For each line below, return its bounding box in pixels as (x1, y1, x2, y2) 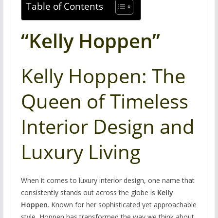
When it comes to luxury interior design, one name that (20, 176, 195, 185)
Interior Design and (20, 113, 195, 140)
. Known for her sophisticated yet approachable (47, 200, 197, 209)
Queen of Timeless (20, 88, 188, 114)
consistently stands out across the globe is (20, 188, 157, 197)
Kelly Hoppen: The (20, 62, 185, 89)
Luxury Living (20, 138, 141, 165)
